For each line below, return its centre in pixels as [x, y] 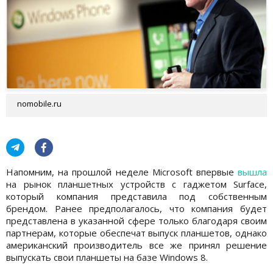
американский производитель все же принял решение [136, 245]
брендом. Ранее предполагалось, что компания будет [136, 208]
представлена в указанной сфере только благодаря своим [136, 220]
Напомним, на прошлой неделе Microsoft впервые [122, 172]
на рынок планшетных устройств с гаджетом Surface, [136, 184]
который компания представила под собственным [136, 196]
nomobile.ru [39, 103]
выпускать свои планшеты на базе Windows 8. [107, 257]
